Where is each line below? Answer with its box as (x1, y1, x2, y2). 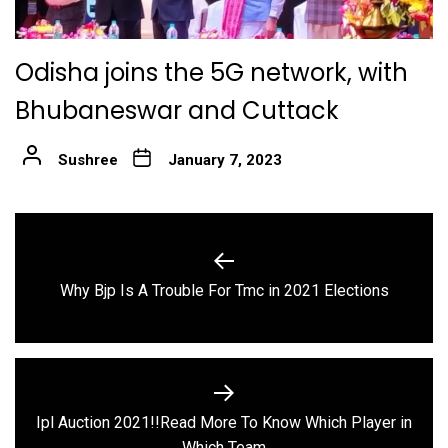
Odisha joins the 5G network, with (15, 56, 408, 90)
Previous (222, 278, 286, 298)
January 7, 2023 (167, 151, 282, 170)
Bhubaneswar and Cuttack (15, 94, 339, 128)
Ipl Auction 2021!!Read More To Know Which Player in (36, 413, 58, 433)
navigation (14, 253, 141, 287)
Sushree (57, 151, 118, 170)
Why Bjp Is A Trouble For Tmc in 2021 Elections (59, 280, 389, 300)
